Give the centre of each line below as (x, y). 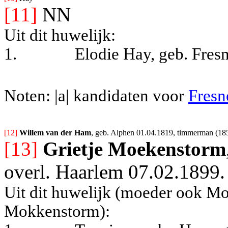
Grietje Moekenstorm (134, 149)
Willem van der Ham (55, 133)
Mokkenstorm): (57, 211)
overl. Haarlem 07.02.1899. (115, 172)
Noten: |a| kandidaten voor (96, 96)
